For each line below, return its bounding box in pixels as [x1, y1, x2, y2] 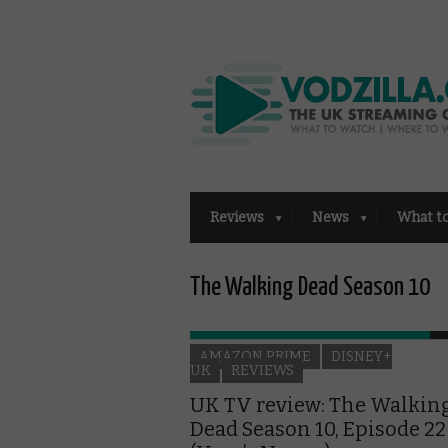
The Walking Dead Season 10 [190, 274, 430, 300]
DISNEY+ [331, 347, 392, 365]
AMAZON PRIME [199, 347, 311, 365]
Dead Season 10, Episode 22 [190, 416, 446, 441]
